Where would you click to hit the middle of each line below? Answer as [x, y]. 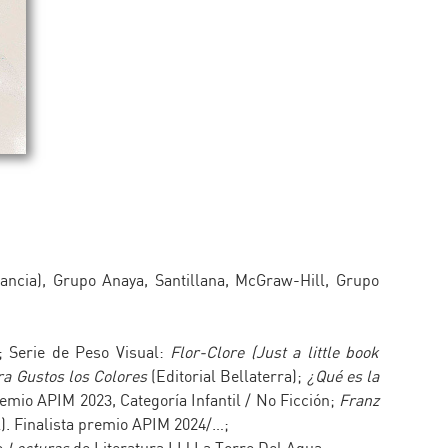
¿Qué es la [343, 377]
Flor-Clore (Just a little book [274, 353]
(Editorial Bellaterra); [229, 377]
